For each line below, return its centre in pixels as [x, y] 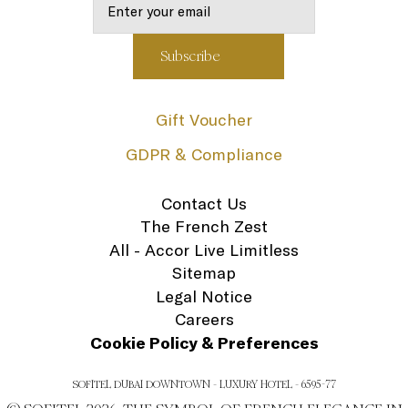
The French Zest [204, 226]
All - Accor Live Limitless [204, 250]
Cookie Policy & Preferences [204, 342]
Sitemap [204, 273]
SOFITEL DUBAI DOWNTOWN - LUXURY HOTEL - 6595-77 [204, 384]
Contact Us [204, 203]
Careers [204, 319]
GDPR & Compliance [204, 154]
